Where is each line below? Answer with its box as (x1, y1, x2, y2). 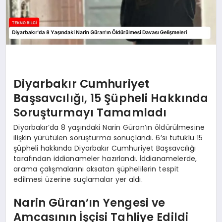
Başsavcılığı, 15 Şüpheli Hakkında (13, 90, 209, 107)
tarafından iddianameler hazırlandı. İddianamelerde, (13, 153, 197, 164)
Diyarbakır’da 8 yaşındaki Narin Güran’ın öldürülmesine (13, 122, 205, 132)
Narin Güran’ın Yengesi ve (13, 195, 166, 211)
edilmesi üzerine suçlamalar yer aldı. (13, 174, 143, 184)
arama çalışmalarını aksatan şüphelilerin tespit (13, 164, 179, 174)
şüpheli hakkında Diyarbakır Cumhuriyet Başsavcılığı (13, 143, 196, 153)
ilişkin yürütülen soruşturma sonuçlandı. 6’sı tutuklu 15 (13, 132, 203, 143)
